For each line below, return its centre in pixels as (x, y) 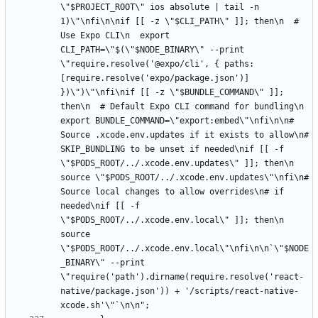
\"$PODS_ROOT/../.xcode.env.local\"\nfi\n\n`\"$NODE (185, 248)
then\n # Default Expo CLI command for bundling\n (182, 106)
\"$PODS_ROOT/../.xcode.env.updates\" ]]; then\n (177, 163)
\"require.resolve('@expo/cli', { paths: (157, 64)
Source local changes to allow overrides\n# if (172, 191)
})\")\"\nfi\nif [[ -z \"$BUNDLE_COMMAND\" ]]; (172, 92)
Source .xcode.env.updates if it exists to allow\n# (185, 135)
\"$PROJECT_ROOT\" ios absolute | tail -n (160, 7)
